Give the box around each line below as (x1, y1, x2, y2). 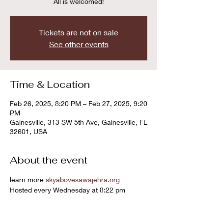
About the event (10, 154, 87, 166)
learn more (10, 175, 46, 184)
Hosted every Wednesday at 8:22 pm (10, 186, 125, 194)
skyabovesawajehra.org (46, 175, 120, 184)
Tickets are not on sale (39, 27, 118, 37)
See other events (49, 39, 109, 49)
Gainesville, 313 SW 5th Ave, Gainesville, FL (10, 118, 147, 126)
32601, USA (10, 127, 47, 136)
